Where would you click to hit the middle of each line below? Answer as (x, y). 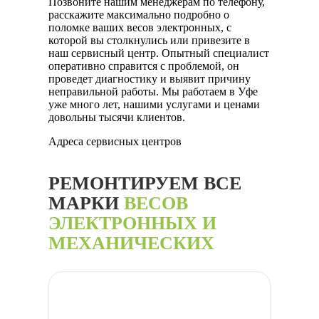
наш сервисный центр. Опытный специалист (159, 53)
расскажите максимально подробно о (139, 15)
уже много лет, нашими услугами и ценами (154, 105)
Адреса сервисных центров (115, 142)
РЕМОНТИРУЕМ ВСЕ (145, 184)
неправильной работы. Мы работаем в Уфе (153, 92)
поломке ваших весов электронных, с (140, 28)
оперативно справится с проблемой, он (144, 66)
